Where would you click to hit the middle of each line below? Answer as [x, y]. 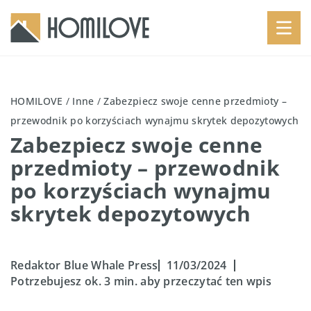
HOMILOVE [37, 101]
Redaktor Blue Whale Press [84, 265]
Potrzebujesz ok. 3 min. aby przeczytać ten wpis [141, 281]
